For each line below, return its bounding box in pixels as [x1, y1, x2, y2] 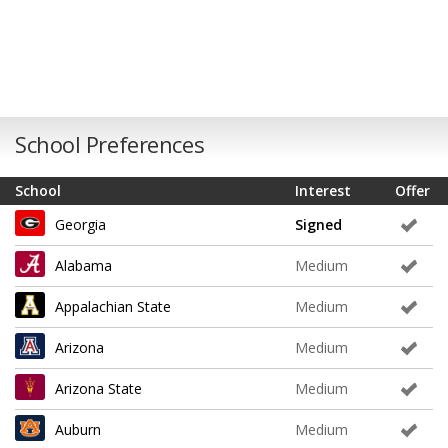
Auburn [55, 419, 101, 439]
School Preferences [15, 129, 205, 160]
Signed [295, 214, 342, 234]
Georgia [55, 214, 106, 234]
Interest [295, 180, 351, 200]
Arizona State [55, 378, 142, 398]
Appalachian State [55, 296, 171, 316]
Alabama [55, 255, 112, 275]
